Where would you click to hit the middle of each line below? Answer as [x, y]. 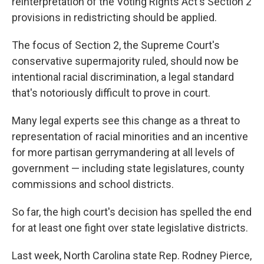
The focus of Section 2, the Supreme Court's [116, 45]
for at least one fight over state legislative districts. [130, 228]
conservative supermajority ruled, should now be [125, 61]
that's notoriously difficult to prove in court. [111, 93]
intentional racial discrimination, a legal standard [123, 77]
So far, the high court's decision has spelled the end [132, 212]
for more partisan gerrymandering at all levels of [123, 152]
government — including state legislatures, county [128, 168]
